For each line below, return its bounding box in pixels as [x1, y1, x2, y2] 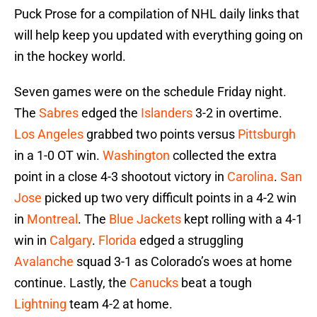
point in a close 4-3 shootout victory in [14, 169, 227, 185]
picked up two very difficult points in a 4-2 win [42, 190, 296, 206]
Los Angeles [14, 127, 83, 142]
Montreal [27, 212, 78, 227]
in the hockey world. [14, 49, 126, 64]
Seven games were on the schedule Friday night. [14, 84, 287, 100]
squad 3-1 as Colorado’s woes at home [74, 254, 292, 270]
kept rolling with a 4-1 [181, 212, 303, 227]
